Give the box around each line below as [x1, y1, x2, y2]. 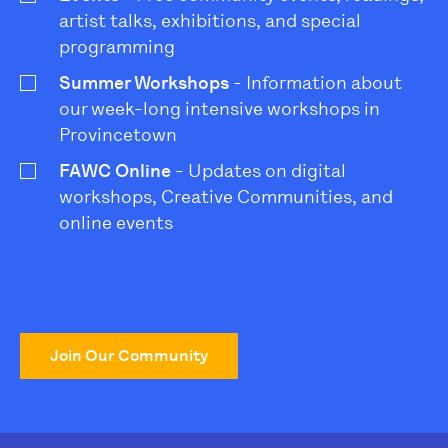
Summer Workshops [59, 72, 229, 95]
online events [59, 212, 173, 235]
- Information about [229, 72, 402, 95]
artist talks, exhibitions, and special [59, 10, 361, 33]
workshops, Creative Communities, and [59, 186, 393, 209]
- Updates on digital [171, 160, 346, 183]
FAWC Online [59, 160, 171, 183]
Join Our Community [50, 346, 208, 366]
